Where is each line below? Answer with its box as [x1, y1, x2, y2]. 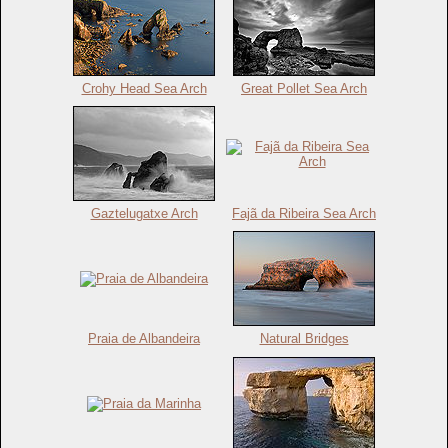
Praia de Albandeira [88, 330, 200, 346]
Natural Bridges [259, 330, 349, 346]
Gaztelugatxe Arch [90, 205, 198, 221]
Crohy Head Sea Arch [81, 80, 207, 96]
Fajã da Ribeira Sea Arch [232, 205, 376, 221]
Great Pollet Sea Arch [241, 80, 367, 96]
